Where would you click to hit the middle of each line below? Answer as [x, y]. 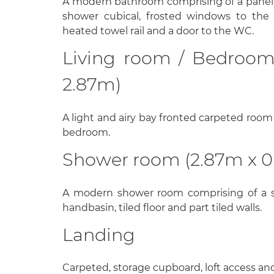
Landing [99, 234]
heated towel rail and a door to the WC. [158, 31]
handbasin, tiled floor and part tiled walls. [162, 207]
